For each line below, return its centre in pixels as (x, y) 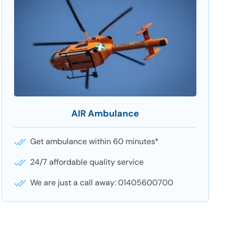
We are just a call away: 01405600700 (101, 183)
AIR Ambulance (105, 113)
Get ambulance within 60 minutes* (94, 142)
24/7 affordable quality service (87, 162)
